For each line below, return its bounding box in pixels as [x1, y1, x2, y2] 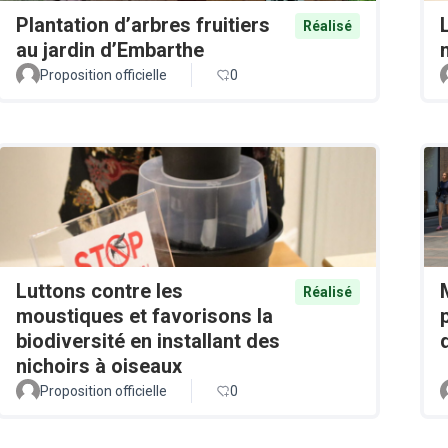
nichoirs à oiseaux [16, 353, 182, 378]
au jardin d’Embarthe [16, 37, 204, 62]
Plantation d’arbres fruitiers [16, 12, 270, 37]
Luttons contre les [16, 278, 183, 303]
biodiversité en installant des [16, 328, 280, 353]
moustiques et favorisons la [16, 303, 273, 328]
